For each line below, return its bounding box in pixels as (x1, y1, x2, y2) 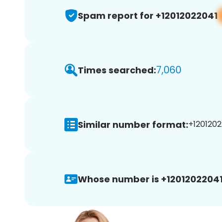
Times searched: (78, 63, 156, 76)
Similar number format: (78, 118, 188, 131)
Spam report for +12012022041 (78, 9, 218, 22)
